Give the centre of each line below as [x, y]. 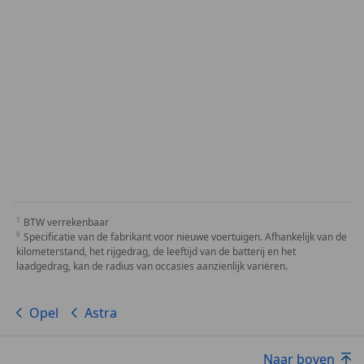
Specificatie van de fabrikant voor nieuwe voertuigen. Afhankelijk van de [185, 237]
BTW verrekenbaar [66, 223]
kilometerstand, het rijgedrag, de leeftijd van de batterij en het [156, 252]
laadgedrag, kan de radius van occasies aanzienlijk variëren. [152, 266]
